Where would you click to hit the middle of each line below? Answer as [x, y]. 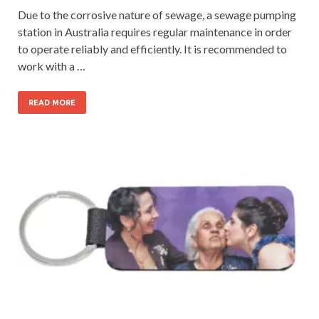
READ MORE [52, 102]
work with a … [52, 66]
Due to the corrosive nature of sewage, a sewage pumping [157, 14]
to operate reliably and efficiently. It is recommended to [152, 48]
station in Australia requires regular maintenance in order [155, 31]
